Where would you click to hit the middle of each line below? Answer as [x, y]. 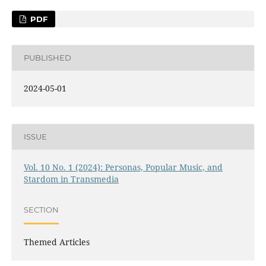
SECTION [41, 210]
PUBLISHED [47, 58]
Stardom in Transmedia [71, 179]
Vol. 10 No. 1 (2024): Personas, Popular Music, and [123, 167]
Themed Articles [56, 242]
